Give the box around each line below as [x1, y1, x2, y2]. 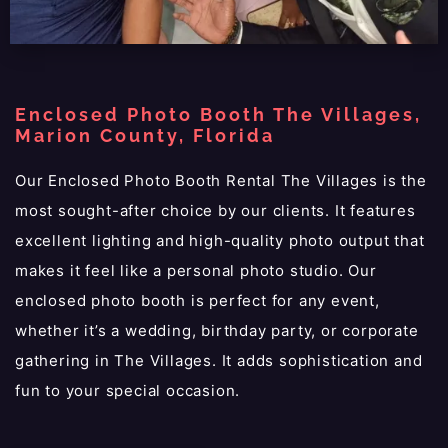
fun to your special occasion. [15, 380, 241, 400]
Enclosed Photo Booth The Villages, [15, 103, 422, 125]
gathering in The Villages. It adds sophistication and [15, 350, 423, 370]
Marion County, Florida [15, 124, 275, 146]
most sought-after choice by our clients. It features [15, 200, 416, 220]
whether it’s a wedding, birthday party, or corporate [15, 320, 419, 340]
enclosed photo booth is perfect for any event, [15, 290, 380, 310]
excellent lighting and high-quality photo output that [15, 230, 425, 250]
